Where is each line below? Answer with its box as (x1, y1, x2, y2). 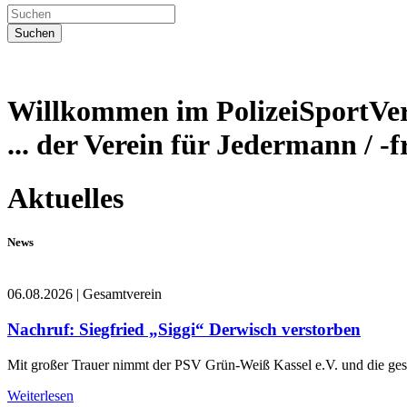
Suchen (15, 26, 55, 40)
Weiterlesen (7, 387, 74, 403)
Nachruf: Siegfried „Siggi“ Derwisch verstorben (7, 319, 361, 339)
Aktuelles (7, 181, 124, 214)
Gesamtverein (83, 286, 162, 303)
